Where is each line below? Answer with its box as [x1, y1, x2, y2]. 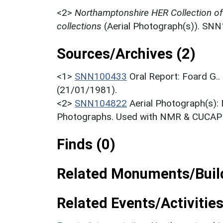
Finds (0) [57, 135, 115, 153]
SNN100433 [75, 70, 127, 82]
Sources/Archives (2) [57, 45, 196, 62]
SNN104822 [75, 97, 127, 109]
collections [57, 20, 102, 32]
